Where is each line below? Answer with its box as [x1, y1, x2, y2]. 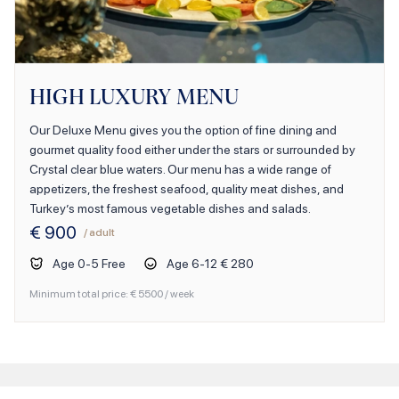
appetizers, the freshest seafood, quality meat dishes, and [29, 181, 344, 196]
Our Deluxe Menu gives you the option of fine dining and [29, 122, 337, 137]
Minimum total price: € [29, 287, 138, 300]
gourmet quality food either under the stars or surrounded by [29, 142, 355, 157]
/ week [163, 287, 194, 300]
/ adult [84, 225, 115, 239]
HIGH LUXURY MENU [29, 84, 239, 110]
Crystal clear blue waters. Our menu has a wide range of [29, 161, 331, 176]
